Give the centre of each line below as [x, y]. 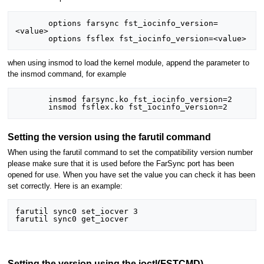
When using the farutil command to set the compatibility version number [130, 152]
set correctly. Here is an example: [65, 186]
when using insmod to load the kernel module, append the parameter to [128, 63]
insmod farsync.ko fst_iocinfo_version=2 [32, 100]
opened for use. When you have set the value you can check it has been [131, 175]
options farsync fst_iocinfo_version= [32, 23]
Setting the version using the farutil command [109, 136]
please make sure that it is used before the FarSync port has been [121, 164]
